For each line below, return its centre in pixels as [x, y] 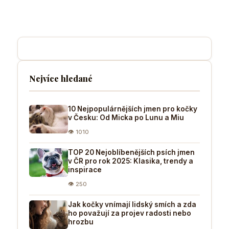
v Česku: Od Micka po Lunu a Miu [126, 117]
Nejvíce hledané [61, 78]
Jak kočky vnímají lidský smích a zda [132, 204]
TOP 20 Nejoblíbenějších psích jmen [131, 152]
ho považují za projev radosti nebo [130, 213]
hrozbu [81, 222]
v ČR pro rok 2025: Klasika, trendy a [131, 161]
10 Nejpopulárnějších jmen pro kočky [133, 109]
